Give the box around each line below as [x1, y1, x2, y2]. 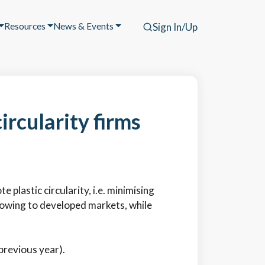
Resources [4, 20, 46, 31]
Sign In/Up [153, 20, 198, 33]
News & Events [53, 20, 114, 31]
